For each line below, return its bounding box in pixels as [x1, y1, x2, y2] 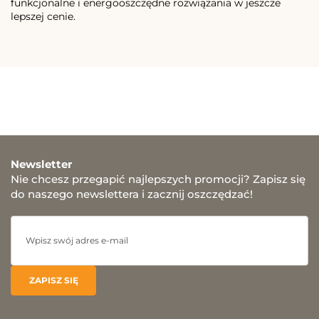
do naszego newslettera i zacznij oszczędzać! [11, 187, 253, 202]
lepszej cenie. [11, 10, 75, 23]
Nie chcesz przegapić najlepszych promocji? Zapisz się [11, 172, 305, 187]
